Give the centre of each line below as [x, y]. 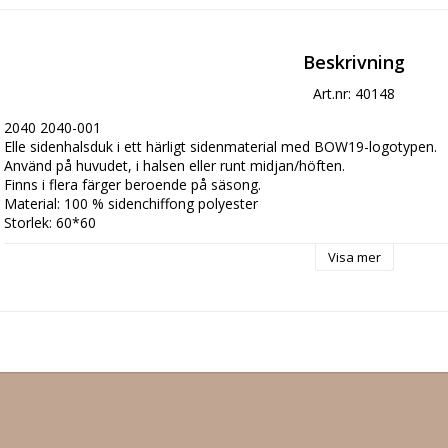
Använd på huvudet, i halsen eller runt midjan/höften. [176, 165]
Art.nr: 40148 [354, 93]
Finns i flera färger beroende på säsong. [134, 184]
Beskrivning [354, 61]
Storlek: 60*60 [50, 222]
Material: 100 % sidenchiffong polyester [131, 203]
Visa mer [354, 256]
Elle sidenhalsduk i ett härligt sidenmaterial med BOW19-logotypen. [222, 146]
